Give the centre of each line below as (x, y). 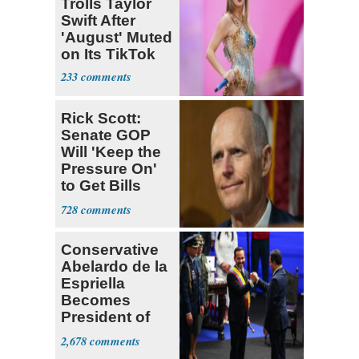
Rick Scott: (101, 119)
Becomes (96, 301)
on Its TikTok (108, 54)
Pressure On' (109, 169)
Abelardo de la (114, 267)
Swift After (98, 21)
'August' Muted (117, 38)
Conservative (110, 250)
